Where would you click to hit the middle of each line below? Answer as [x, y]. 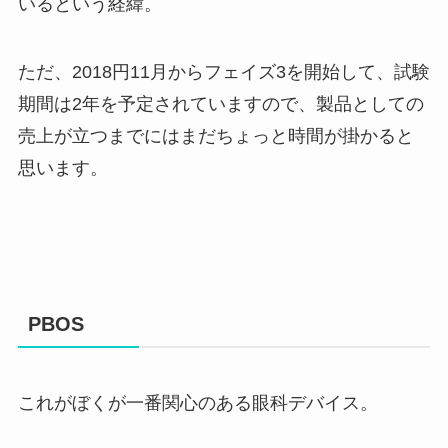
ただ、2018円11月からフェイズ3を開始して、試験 [223, 71]
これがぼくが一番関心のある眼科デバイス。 [197, 403]
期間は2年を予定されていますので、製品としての [220, 103]
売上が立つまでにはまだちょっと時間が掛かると [215, 135]
